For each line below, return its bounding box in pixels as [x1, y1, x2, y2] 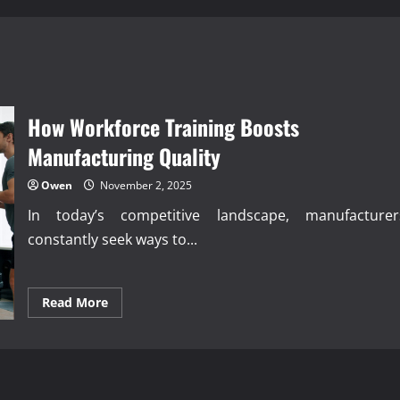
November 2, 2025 [96, 178, 192, 193]
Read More [41, 294, 108, 311]
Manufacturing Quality [27, 140, 221, 172]
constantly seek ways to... [27, 229, 197, 249]
